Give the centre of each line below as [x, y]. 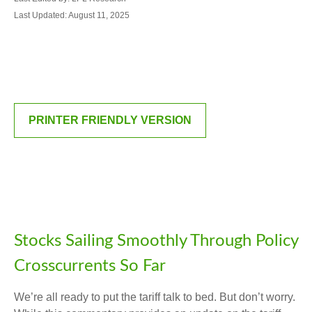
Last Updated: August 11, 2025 [72, 15]
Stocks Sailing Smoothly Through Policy [156, 241]
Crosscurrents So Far [90, 266]
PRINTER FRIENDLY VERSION [110, 120]
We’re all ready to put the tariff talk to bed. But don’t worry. [155, 297]
